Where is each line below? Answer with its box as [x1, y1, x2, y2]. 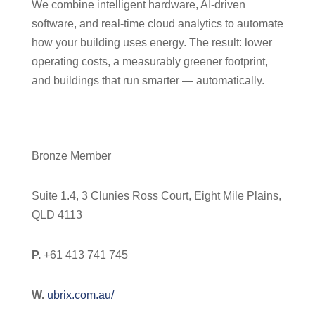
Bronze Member [31, 150, 111, 162]
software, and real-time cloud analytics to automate [31, 18, 283, 30]
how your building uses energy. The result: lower [31, 37, 272, 49]
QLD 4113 [31, 209, 82, 221]
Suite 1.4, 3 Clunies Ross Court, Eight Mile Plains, [31, 190, 281, 202]
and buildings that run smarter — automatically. [31, 75, 264, 86]
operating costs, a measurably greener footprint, [31, 56, 268, 67]
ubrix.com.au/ [46, 289, 114, 301]
